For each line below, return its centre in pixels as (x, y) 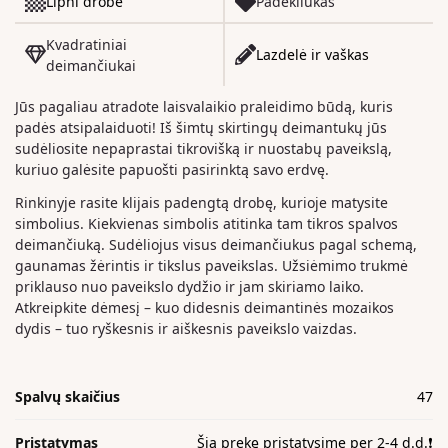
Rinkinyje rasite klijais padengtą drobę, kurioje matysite (201, 202)
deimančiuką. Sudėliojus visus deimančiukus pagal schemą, (216, 244)
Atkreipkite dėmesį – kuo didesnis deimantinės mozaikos (204, 307)
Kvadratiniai (86, 44)
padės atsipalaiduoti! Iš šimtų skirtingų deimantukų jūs (201, 127)
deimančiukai (91, 65)
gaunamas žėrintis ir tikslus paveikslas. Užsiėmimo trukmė (211, 265)
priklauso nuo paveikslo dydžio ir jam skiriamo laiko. (189, 286)
